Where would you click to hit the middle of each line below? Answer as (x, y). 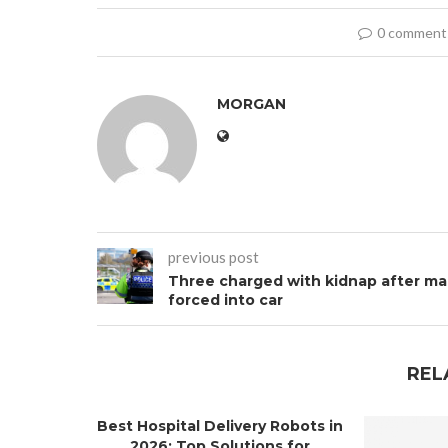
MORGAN (251, 103)
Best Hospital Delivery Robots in (220, 425)
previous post (213, 256)
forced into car (225, 299)
